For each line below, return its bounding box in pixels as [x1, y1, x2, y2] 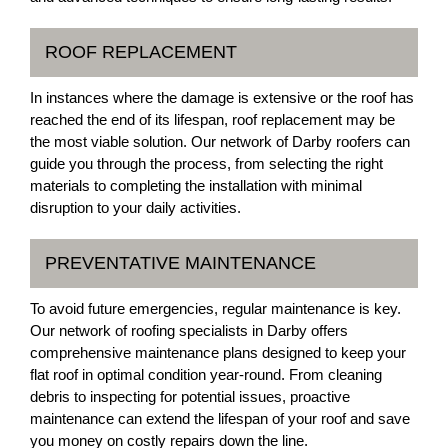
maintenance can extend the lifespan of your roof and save [30, 410, 410, 427]
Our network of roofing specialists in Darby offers [30, 322, 348, 339]
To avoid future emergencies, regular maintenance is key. [30, 300, 401, 317]
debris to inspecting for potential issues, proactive [30, 388, 350, 405]
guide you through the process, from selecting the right [30, 155, 383, 172]
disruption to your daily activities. [30, 199, 241, 216]
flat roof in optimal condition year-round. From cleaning [30, 366, 382, 383]
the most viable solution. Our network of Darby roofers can [30, 133, 410, 150]
